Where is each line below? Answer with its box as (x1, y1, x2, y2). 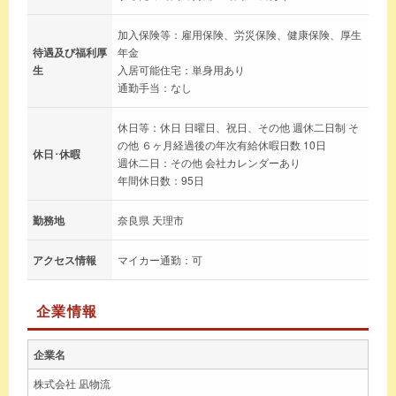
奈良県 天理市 (118, 211, 184, 227)
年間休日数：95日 (118, 171, 204, 187)
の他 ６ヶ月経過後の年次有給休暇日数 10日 (118, 136, 326, 152)
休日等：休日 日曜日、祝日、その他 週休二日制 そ (118, 118, 359, 134)
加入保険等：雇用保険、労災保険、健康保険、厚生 (118, 26, 362, 42)
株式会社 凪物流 (34, 375, 110, 391)
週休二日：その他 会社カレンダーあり (118, 154, 301, 170)
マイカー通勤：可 (118, 251, 202, 267)
